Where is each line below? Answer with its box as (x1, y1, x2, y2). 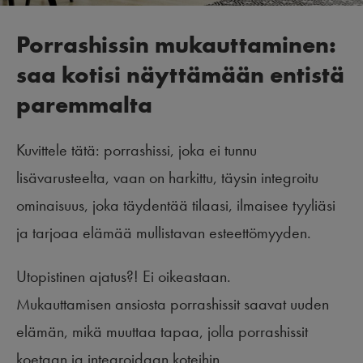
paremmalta (16, 89, 152, 120)
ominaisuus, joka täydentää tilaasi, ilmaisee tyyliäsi (16, 194, 335, 216)
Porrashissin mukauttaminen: (16, 29, 336, 60)
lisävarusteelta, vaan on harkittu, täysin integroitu (16, 166, 318, 188)
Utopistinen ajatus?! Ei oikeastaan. (16, 265, 231, 287)
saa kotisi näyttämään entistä (16, 59, 344, 90)
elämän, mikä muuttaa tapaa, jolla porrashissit (16, 320, 308, 342)
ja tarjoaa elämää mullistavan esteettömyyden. (16, 221, 311, 243)
